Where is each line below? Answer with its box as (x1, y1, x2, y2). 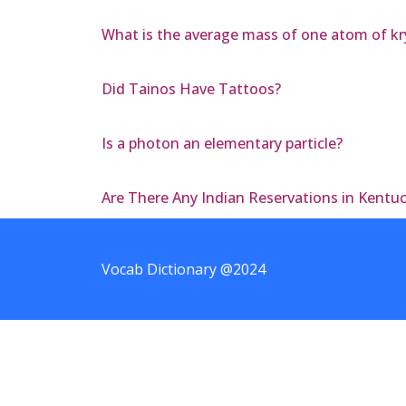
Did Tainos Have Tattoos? (101, 78, 281, 99)
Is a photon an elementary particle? (101, 132, 343, 153)
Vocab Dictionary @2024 (101, 258, 266, 279)
